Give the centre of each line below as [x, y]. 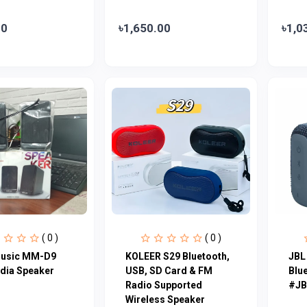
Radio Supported [163, 285]
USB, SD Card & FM [169, 270]
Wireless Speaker [165, 299]
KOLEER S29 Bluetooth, [177, 256]
